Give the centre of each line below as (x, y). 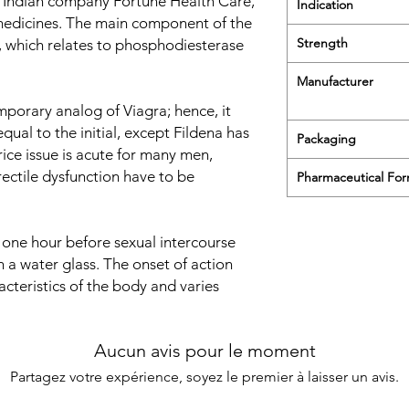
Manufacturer (335, 81)
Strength (322, 43)
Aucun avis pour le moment (204, 351)
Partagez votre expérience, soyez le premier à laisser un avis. (204, 377)
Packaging (326, 139)
